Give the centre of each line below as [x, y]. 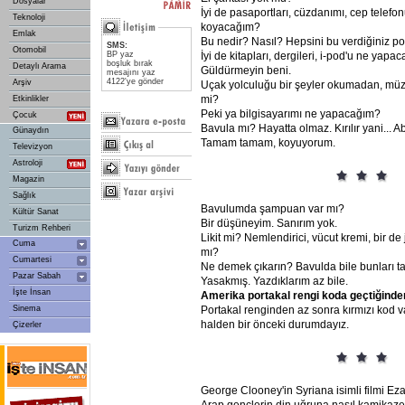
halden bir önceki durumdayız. [275, 325]
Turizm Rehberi [42, 228]
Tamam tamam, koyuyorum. [268, 143]
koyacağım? [231, 27]
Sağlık [24, 195]
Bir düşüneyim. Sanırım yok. [269, 223]
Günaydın [31, 130]
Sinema [27, 308]
